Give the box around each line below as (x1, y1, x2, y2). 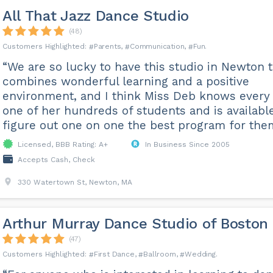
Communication (129, 42, 185, 51)
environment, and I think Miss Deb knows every (2, 89, 270, 103)
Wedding (185, 250, 216, 258)
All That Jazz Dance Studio (2, 7, 190, 24)
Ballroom (143, 250, 176, 258)
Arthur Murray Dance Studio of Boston (2, 215, 269, 232)
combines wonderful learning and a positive (2, 74, 249, 88)
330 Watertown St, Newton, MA (17, 178, 132, 186)
